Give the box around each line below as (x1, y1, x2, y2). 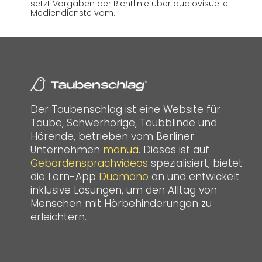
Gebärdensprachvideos (30, 156, 148, 170)
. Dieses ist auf (139, 142, 209, 157)
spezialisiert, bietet (148, 156, 243, 170)
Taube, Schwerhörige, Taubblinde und (30, 115, 217, 130)
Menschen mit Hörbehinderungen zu (30, 196, 212, 211)
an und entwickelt (149, 169, 240, 184)
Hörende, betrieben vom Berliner (30, 129, 194, 143)
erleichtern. (30, 209, 87, 224)
